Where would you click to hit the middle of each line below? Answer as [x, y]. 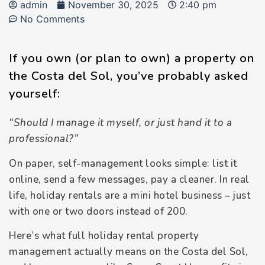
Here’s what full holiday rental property [104, 235]
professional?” [43, 139]
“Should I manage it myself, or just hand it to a [120, 123]
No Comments [52, 19]
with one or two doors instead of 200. [98, 211]
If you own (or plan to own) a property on [132, 59]
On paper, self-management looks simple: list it [123, 163]
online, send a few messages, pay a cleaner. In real [129, 179]
